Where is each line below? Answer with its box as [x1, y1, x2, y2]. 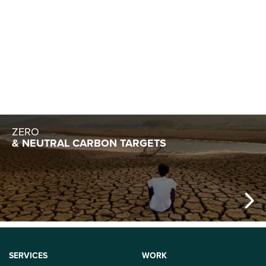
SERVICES [9, 249, 47, 262]
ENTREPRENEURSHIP [12, 23, 119, 38]
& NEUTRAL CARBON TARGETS [12, 135, 166, 151]
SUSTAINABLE [12, 11, 80, 27]
